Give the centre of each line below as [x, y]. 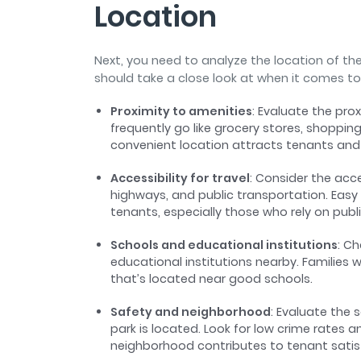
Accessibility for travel [180, 178]
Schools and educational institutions [224, 245]
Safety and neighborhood [191, 312]
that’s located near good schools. [213, 279]
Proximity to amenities [181, 112]
